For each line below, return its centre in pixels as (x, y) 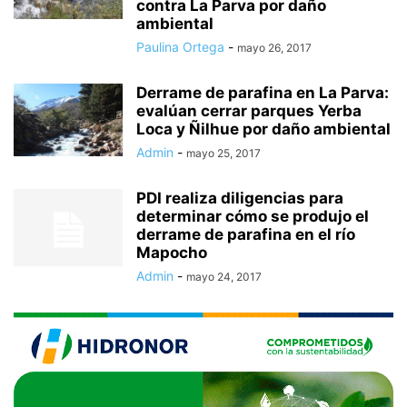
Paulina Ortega (180, 47)
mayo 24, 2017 (224, 277)
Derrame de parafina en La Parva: (263, 93)
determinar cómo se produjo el (253, 216)
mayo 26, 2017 (274, 48)
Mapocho (172, 253)
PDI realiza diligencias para (240, 198)
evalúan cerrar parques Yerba (249, 111)
